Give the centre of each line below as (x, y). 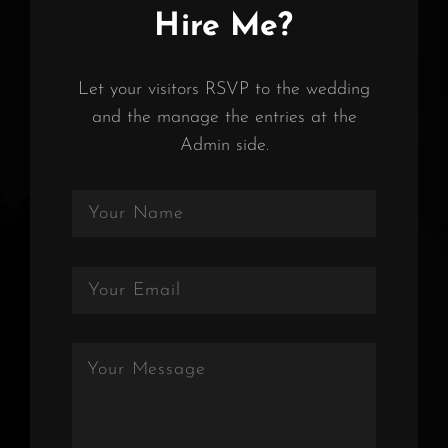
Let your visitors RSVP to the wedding (224, 89)
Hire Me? (224, 26)
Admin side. (224, 145)
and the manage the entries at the (224, 117)
